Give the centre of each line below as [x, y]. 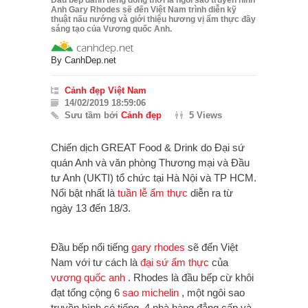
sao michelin [151, 293]
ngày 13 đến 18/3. [92, 208]
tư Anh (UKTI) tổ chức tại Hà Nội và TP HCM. [154, 178]
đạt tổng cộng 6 [87, 293]
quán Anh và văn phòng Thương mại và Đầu [150, 163]
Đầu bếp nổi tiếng [91, 247]
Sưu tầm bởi [93, 115]
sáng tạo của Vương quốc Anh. [111, 29]
